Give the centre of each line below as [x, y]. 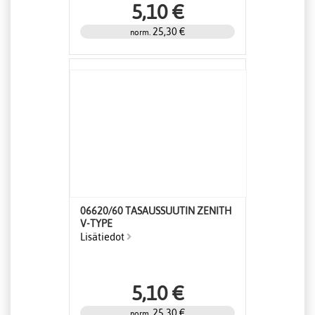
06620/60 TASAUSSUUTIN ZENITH [156, 211]
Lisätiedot [103, 237]
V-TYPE [96, 224]
